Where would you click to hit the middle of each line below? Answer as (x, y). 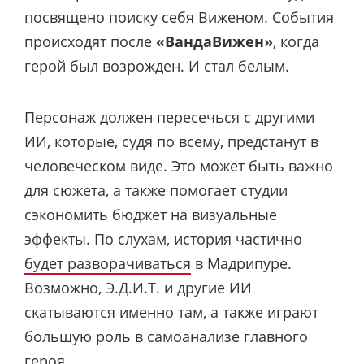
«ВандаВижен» (214, 42)
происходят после (90, 42)
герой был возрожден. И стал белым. (157, 66)
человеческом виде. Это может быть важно (179, 165)
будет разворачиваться (108, 263)
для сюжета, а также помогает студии (156, 190)
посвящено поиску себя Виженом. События (179, 17)
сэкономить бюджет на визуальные (151, 214)
